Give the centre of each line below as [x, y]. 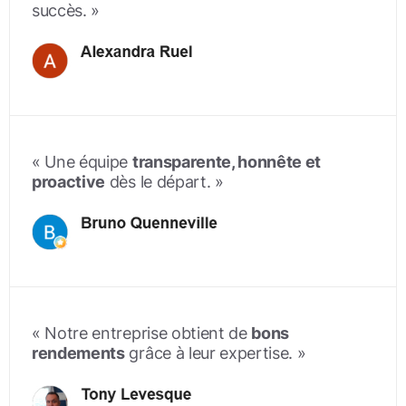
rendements [78, 353]
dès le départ [156, 182]
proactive [69, 182]
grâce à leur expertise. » [215, 353]
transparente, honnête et [227, 162]
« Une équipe [82, 162]
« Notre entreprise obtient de [142, 333]
